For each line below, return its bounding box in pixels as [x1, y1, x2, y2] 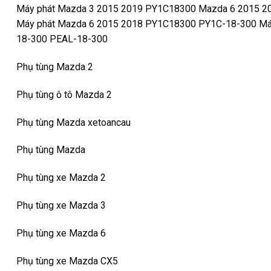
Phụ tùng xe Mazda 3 [16, 199, 106, 211]
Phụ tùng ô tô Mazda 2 [16, 88, 112, 100]
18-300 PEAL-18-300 [16, 33, 108, 45]
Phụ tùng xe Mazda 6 [16, 227, 106, 239]
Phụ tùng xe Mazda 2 [16, 172, 106, 184]
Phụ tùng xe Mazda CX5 [16, 255, 118, 267]
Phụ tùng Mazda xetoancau [16, 116, 131, 128]
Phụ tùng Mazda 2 [16, 60, 93, 73]
